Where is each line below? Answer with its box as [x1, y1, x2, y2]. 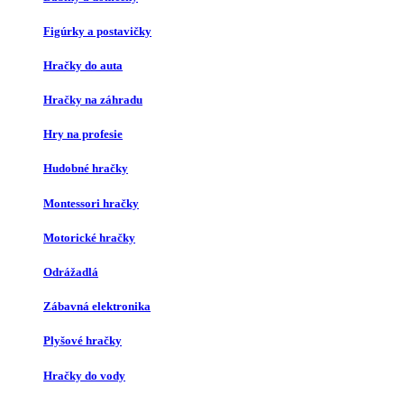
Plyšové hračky [43, 334, 122, 348]
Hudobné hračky [43, 161, 128, 176]
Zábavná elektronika [43, 299, 151, 314]
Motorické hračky [43, 230, 135, 244]
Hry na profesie [43, 127, 123, 142]
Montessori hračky [43, 196, 139, 210]
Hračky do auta [43, 58, 123, 72]
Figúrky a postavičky [43, 23, 151, 38]
